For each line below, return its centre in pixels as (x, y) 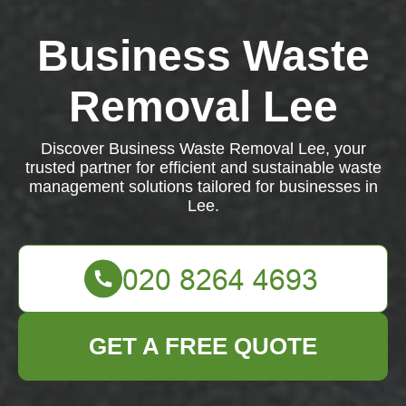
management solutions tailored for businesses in (203, 187)
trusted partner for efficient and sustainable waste (203, 168)
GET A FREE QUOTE (203, 346)
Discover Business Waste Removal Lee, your (203, 149)
